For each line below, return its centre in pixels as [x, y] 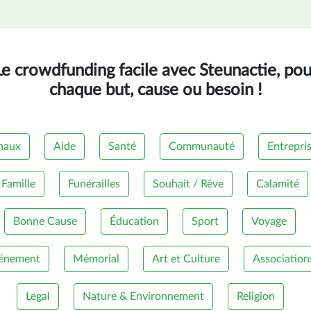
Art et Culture [186, 259]
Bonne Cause [45, 221]
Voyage [269, 221]
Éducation [134, 221]
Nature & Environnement [143, 296]
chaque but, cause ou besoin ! [155, 90]
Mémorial [96, 259]
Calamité [277, 184]
